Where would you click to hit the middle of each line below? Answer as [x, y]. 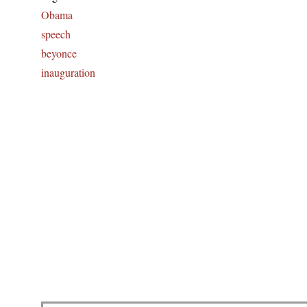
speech [56, 34]
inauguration [68, 73]
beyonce [59, 53]
